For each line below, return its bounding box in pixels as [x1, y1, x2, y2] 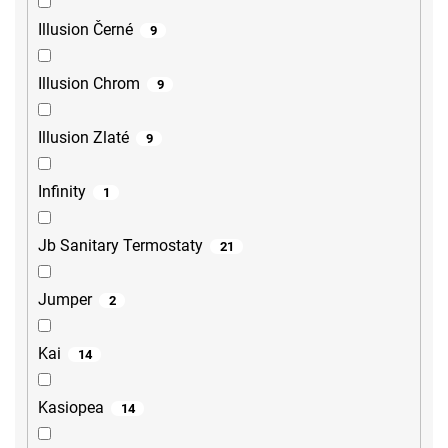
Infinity [38, 182, 86, 202]
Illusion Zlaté [38, 128, 129, 148]
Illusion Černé [38, 20, 133, 40]
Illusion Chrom [38, 74, 140, 94]
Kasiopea [38, 398, 104, 418]
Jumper [38, 290, 92, 310]
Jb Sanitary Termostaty [38, 236, 203, 256]
